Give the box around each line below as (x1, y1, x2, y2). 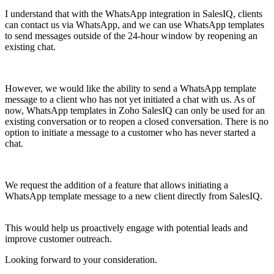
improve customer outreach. (5, 234, 112, 245)
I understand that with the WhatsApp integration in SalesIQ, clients (5, 9, 262, 20)
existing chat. (5, 42, 56, 53)
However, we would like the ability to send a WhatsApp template (5, 83, 256, 94)
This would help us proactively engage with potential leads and (5, 223, 248, 234)
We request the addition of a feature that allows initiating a (5, 180, 228, 191)
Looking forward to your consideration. (5, 254, 157, 265)
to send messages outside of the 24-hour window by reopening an (5, 31, 257, 42)
